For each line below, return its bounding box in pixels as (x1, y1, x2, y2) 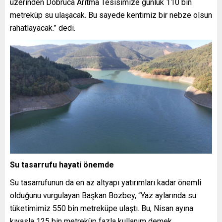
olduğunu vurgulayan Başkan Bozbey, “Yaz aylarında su (10, 190, 196, 200)
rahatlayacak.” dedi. (10, 23, 75, 33)
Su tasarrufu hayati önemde (10, 160, 114, 169)
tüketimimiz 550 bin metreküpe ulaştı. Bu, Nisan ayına (10, 203, 193, 213)
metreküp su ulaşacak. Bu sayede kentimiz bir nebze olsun (10, 10, 212, 20)
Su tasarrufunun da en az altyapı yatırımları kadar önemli (10, 177, 201, 187)
